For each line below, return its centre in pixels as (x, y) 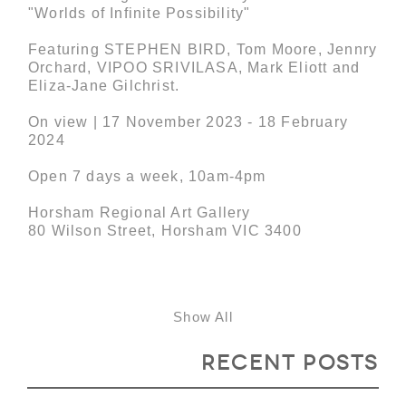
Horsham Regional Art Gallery (140, 212)
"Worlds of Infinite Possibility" (140, 13)
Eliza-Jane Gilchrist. (104, 85)
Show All (203, 316)
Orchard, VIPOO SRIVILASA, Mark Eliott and (194, 67)
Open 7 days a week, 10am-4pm (147, 176)
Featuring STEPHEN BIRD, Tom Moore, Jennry (203, 49)
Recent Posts (290, 361)
